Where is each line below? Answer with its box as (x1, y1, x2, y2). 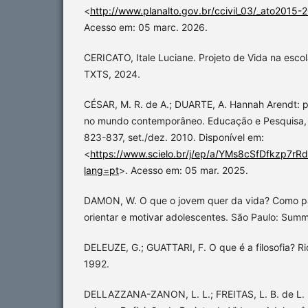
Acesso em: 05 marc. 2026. (84, 21, 208, 34)
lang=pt (84, 164, 119, 177)
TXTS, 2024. (84, 68, 140, 80)
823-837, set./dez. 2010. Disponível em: (84, 131, 264, 144)
